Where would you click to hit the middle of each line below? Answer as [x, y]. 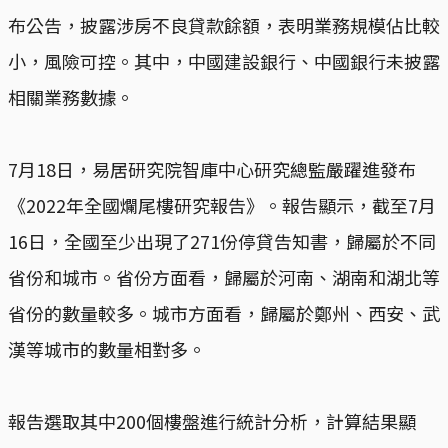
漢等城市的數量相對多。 [107, 348]
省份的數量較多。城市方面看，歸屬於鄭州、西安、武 [224, 312]
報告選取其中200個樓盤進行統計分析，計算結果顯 [212, 420]
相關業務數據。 [71, 96]
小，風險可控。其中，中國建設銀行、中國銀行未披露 [224, 60]
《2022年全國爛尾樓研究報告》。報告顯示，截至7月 [222, 204]
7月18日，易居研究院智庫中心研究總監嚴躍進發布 [212, 168]
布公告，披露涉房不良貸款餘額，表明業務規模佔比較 [224, 24]
